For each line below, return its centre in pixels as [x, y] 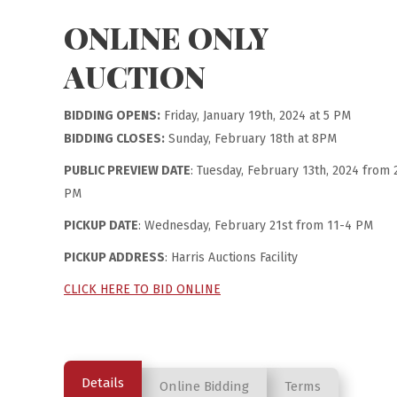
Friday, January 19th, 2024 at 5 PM [256, 115]
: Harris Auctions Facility [231, 257]
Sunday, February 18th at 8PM [251, 138]
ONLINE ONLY [166, 37]
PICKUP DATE [101, 225]
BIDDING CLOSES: [114, 138]
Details [103, 382]
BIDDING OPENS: [112, 115]
